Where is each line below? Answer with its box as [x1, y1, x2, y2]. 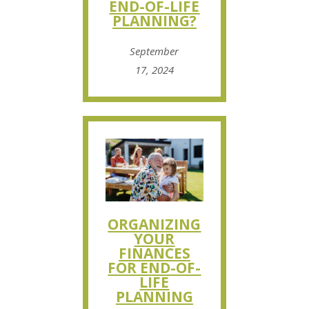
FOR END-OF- [108, 257, 201, 277]
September [130, 43, 179, 58]
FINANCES [118, 243, 190, 263]
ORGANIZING [108, 214, 201, 234]
